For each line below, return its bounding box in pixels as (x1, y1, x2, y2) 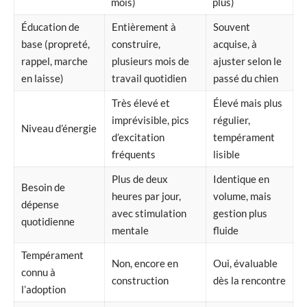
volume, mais (213, 189, 271, 202)
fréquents (112, 147, 156, 160)
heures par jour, (112, 189, 181, 202)
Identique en (213, 172, 269, 185)
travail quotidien (112, 71, 186, 84)
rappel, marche (21, 54, 88, 67)
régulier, (213, 113, 250, 126)
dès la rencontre (213, 273, 286, 286)
